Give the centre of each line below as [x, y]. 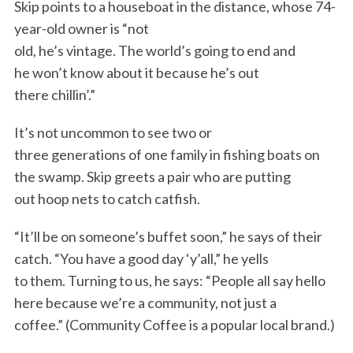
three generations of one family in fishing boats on [167, 155]
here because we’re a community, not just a [145, 303]
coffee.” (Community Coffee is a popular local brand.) [175, 325]
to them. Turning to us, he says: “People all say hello [169, 281]
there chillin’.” [56, 95]
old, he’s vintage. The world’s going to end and [154, 51]
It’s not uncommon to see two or [113, 133]
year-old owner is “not [81, 29]
